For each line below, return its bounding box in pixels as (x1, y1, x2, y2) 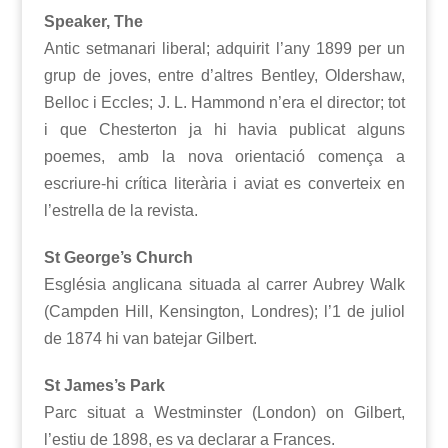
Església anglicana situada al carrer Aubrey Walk (43, 276, 406, 294)
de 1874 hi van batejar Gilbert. (43, 330, 257, 348)
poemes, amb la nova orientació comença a (43, 148, 406, 166)
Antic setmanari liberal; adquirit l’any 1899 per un (43, 40, 406, 58)
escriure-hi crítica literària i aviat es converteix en (43, 175, 406, 193)
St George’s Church (43, 249, 193, 267)
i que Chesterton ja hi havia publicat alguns (43, 121, 406, 139)
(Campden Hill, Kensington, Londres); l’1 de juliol (43, 303, 406, 321)
